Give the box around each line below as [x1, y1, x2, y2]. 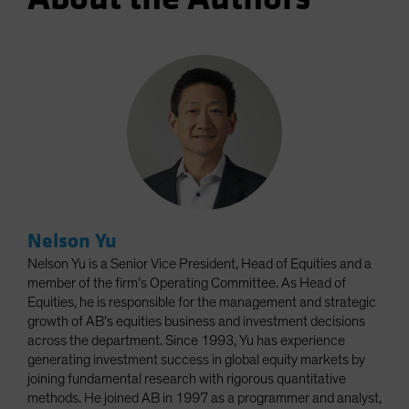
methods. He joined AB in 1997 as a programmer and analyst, [27, 391, 382, 406]
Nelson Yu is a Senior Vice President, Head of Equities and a [27, 257, 372, 272]
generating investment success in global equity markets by [27, 352, 365, 368]
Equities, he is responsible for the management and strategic [27, 295, 376, 310]
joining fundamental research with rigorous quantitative [27, 372, 346, 387]
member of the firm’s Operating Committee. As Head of [27, 276, 346, 291]
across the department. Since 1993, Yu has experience [27, 333, 345, 349]
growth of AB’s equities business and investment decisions [27, 314, 365, 330]
